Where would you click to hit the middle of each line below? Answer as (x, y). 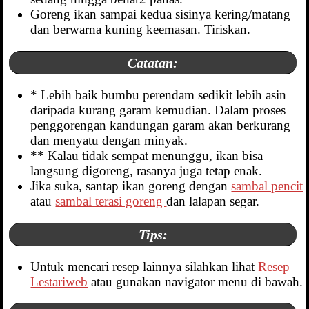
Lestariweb (59, 281)
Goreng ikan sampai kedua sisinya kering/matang (161, 14)
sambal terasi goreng (111, 201)
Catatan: (153, 62)
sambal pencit (267, 186)
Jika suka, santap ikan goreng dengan (131, 186)
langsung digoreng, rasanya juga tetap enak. (147, 171)
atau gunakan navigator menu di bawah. (196, 281)
